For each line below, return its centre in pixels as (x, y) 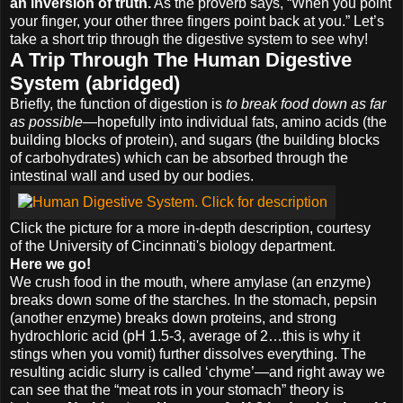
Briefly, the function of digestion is (118, 103)
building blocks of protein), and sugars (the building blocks (195, 139)
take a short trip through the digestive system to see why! (189, 39)
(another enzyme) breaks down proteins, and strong (173, 318)
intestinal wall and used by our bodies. (132, 175)
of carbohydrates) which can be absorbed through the (179, 157)
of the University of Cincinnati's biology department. (173, 246)
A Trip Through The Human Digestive (181, 59)
